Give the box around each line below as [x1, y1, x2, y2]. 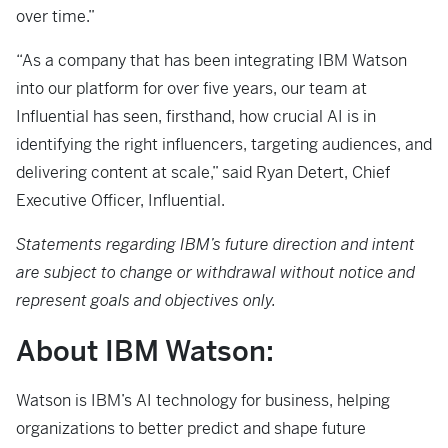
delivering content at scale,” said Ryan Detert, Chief [16, 162, 390, 183]
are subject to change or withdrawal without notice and [16, 262, 415, 283]
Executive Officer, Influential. [16, 190, 225, 211]
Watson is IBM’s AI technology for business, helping [16, 390, 390, 411]
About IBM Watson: [16, 333, 274, 369]
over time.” [16, 6, 95, 27]
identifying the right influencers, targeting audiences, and [16, 134, 432, 155]
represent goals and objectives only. [16, 290, 276, 311]
